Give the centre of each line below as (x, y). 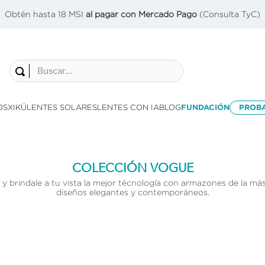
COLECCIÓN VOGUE (132, 168)
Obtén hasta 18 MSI (45, 14)
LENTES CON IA (128, 107)
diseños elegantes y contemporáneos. (132, 192)
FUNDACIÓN (205, 107)
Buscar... (28, 64)
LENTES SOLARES (62, 107)
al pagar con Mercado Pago (141, 14)
